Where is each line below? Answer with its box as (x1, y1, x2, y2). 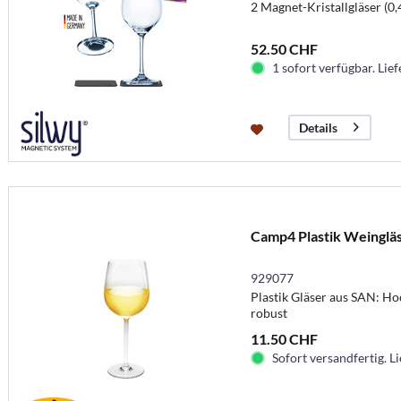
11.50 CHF (250, 329, 318, 347)
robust (250, 304, 287, 320)
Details (298, 119, 337, 135)
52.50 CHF (250, 39, 318, 57)
